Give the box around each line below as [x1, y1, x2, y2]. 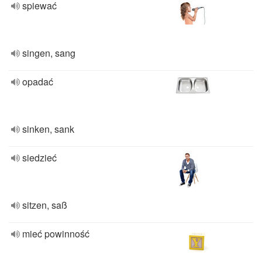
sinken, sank [22, 122, 74, 136]
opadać [22, 75, 53, 88]
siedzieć [22, 151, 57, 164]
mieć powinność [22, 227, 89, 240]
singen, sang [22, 46, 75, 60]
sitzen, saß [22, 198, 67, 212]
